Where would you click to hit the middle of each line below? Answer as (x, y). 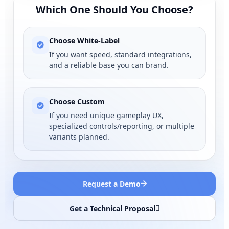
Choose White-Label (84, 40)
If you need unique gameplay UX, (106, 115)
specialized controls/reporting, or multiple (122, 126)
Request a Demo (111, 184)
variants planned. (79, 136)
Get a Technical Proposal (112, 208)
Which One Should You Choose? (114, 9)
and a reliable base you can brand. (109, 65)
